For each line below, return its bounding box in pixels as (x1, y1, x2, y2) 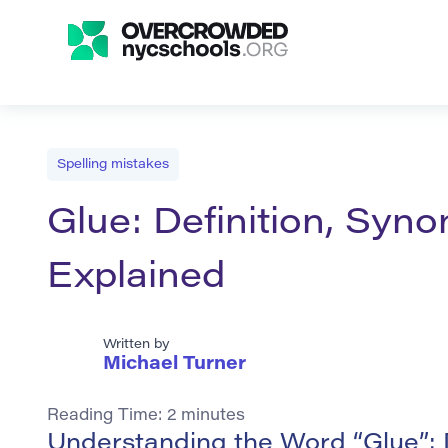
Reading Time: (47, 408, 167, 425)
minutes (181, 408, 245, 425)
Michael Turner (103, 356, 246, 375)
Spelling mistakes (57, 158, 169, 171)
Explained (47, 261, 225, 298)
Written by (103, 338, 170, 352)
